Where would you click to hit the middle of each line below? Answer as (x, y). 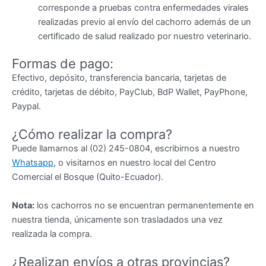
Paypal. (26, 107)
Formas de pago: (63, 64)
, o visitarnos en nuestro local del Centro (135, 163)
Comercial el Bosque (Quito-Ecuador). (88, 177)
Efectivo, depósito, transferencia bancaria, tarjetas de (119, 78)
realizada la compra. (52, 234)
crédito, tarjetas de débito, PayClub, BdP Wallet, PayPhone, (130, 92)
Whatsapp (33, 163)
